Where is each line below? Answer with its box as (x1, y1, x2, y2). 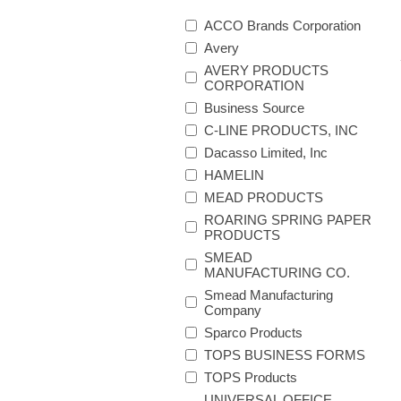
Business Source (204, 99, 304, 115)
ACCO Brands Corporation (204, 17, 361, 33)
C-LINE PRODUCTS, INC (204, 122, 358, 138)
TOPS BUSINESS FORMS (204, 346, 365, 363)
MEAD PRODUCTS (204, 189, 323, 205)
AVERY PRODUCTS (204, 62, 328, 78)
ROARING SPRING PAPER (204, 211, 371, 227)
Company (204, 302, 261, 318)
